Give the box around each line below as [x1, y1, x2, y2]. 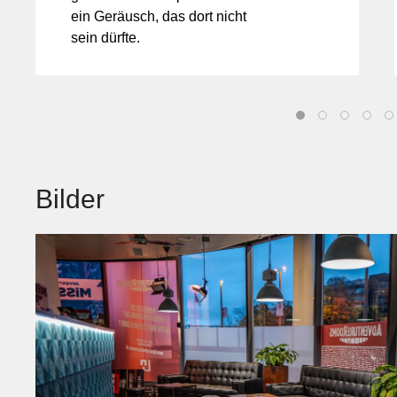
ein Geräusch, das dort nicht [71, 9, 246, 25]
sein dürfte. [71, 30, 140, 46]
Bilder [35, 184, 105, 214]
